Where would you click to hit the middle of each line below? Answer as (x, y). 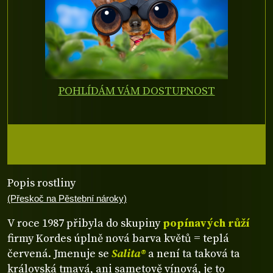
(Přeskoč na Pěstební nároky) (67, 199)
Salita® (129, 253)
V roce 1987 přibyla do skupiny (85, 223)
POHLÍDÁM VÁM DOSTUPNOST (136, 91)
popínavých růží (206, 223)
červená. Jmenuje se (59, 253)
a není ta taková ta (193, 253)
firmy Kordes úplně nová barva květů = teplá (118, 238)
